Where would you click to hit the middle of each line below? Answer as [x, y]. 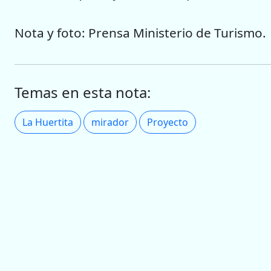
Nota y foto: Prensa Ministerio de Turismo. [140, 33]
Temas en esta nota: [83, 92]
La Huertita [48, 122]
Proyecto [168, 122]
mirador [110, 122]
